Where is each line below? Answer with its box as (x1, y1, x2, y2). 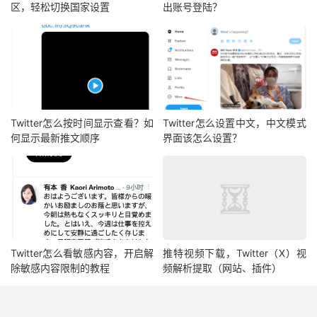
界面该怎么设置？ (163, 131, 243, 144)
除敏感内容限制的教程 (11, 262, 110, 275)
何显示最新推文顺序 (11, 131, 100, 144)
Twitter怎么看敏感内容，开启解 (11, 247, 154, 260)
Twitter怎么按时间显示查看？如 (11, 116, 154, 129)
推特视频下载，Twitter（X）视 (163, 247, 306, 260)
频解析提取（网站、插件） (163, 262, 282, 275)
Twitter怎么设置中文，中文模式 (163, 116, 306, 129)
